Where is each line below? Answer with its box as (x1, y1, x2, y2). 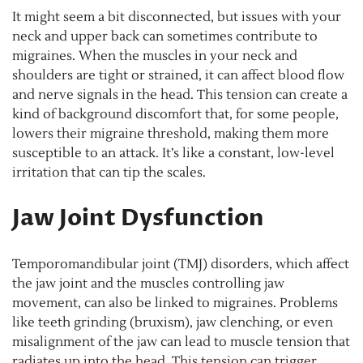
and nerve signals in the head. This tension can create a (12, 87, 348, 104)
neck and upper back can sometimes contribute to (12, 28, 318, 45)
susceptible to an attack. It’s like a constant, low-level (12, 145, 335, 162)
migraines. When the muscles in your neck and (12, 48, 297, 65)
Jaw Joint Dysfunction (12, 203, 264, 234)
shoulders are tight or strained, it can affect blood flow (12, 67, 344, 84)
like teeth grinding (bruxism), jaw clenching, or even (12, 314, 333, 331)
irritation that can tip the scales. (12, 164, 206, 181)
